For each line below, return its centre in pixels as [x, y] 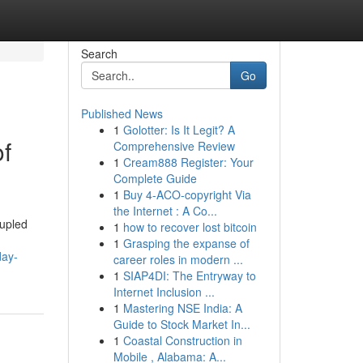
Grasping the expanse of [186, 243]
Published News [122, 113]
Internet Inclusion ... [164, 292]
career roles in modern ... [178, 259]
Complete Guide [155, 178]
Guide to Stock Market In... [181, 324]
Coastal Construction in [182, 340]
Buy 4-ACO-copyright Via [187, 194]
